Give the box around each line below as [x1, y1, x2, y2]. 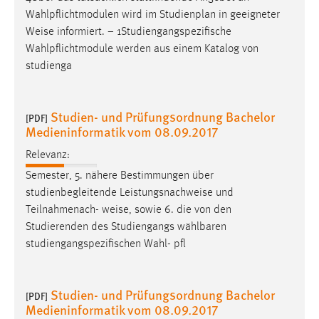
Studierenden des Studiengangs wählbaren [26, 221, 226, 233]
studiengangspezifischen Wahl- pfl [26, 238, 186, 250]
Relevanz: [26, 149, 70, 161]
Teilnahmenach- [26, 204, 102, 216]
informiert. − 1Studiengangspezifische [54, 26, 231, 38]
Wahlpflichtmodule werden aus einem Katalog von [26, 43, 258, 56]
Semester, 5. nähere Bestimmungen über [26, 169, 214, 182]
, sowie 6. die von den [129, 204, 231, 216]
